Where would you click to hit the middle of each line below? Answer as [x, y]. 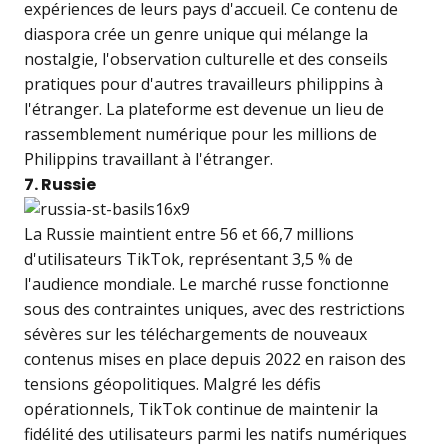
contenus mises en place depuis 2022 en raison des [215, 359]
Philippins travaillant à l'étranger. [148, 159]
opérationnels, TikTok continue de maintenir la [201, 409]
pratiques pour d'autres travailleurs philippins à [203, 84]
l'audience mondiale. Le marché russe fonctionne [206, 284]
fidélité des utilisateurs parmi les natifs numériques [215, 434]
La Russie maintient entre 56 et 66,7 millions [189, 234]
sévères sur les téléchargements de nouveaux [195, 334]
